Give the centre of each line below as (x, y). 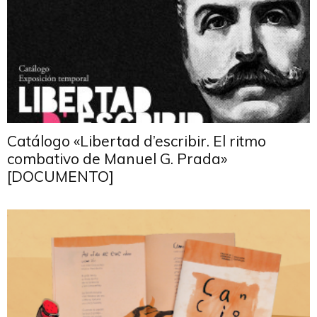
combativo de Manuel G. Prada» (117, 158)
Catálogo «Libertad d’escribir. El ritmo (137, 140)
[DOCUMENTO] (60, 176)
